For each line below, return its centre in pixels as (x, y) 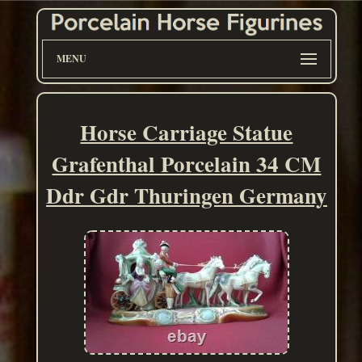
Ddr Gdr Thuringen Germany (186, 196)
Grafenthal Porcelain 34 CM (187, 164)
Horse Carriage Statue (187, 133)
